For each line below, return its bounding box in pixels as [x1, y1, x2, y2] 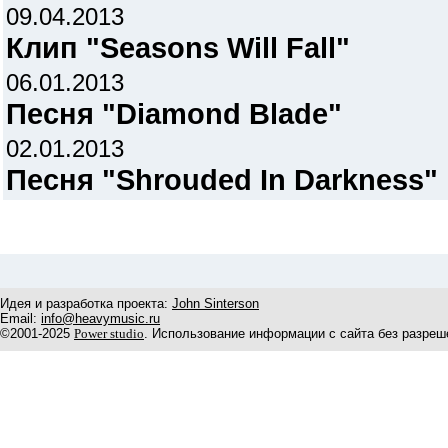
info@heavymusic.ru [41, 311, 160, 326]
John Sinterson [172, 296, 259, 311]
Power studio [74, 326, 144, 341]
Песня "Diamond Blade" [6, 97, 342, 130]
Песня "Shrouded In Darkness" [6, 163, 438, 196]
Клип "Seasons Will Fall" [6, 31, 350, 64]
